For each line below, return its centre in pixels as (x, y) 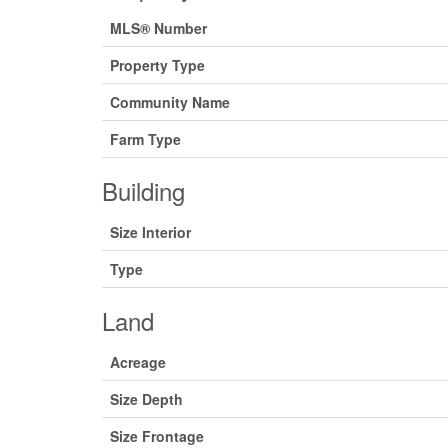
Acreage (138, 362)
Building (143, 190)
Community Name (170, 102)
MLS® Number (158, 28)
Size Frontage (157, 436)
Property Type (157, 65)
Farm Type (145, 139)
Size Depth (146, 399)
